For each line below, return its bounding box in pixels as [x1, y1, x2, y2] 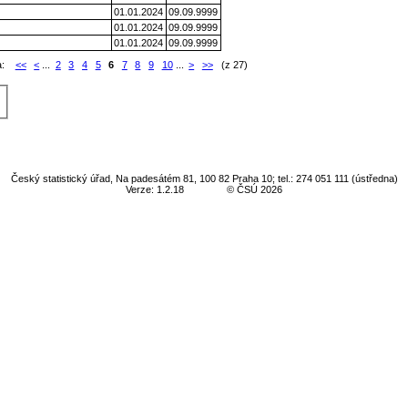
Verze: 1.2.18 [125, 184, 184, 196]
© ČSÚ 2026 [227, 184, 283, 196]
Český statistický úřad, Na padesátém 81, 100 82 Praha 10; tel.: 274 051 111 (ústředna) [10, 173, 398, 185]
